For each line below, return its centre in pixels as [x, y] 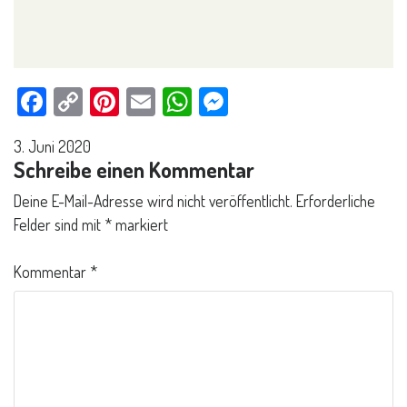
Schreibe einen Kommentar [134, 169]
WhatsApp [248, 101]
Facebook [97, 101]
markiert [140, 224]
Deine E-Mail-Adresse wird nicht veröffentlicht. [153, 200]
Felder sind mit [59, 224]
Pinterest [169, 101]
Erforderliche [336, 200]
